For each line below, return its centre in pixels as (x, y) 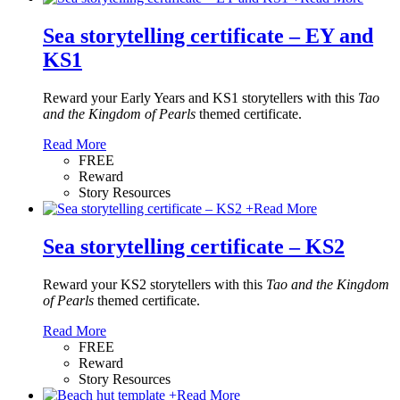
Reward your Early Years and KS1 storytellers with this (200, 98)
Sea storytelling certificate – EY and (208, 36)
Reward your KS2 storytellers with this (154, 284)
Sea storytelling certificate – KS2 (194, 246)
